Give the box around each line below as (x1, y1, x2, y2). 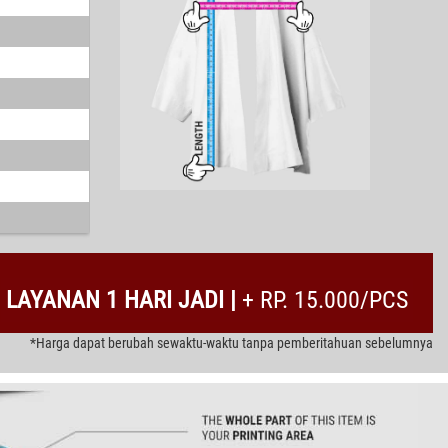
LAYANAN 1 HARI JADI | (6, 285, 242, 314)
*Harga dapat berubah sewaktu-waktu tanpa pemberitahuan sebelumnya (30, 334, 433, 351)
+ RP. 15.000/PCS (242, 285, 408, 314)
